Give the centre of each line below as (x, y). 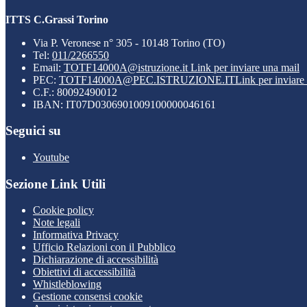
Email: (48, 67)
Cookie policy (63, 210)
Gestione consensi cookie (88, 297)
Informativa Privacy (76, 235)
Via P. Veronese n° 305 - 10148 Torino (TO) (129, 42)
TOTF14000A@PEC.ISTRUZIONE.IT (147, 79)
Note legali (57, 223)
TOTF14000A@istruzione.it (127, 67)
